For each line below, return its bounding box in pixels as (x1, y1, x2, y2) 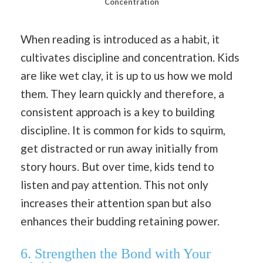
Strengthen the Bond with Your (35, 246, 211, 262)
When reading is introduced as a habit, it (21, 32, 220, 46)
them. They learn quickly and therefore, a (21, 86, 224, 100)
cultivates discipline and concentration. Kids (21, 50, 240, 64)
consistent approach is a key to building (21, 104, 215, 119)
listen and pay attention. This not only (21, 177, 208, 191)
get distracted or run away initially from (21, 141, 218, 155)
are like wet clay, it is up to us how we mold (21, 68, 232, 82)
